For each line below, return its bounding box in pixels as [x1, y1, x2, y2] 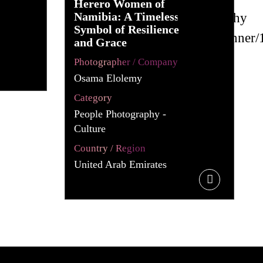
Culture [74, 122, 106, 134]
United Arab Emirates [74, 158, 167, 170]
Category [74, 92, 113, 103]
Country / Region [74, 142, 146, 154]
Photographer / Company [74, 56, 178, 68]
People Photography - [74, 107, 167, 120]
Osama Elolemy [74, 72, 143, 84]
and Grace [74, 35, 127, 49]
